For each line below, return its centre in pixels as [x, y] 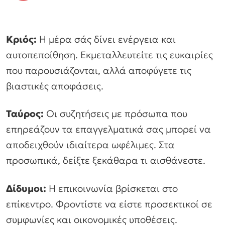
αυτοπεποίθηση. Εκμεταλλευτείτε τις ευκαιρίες [109, 54]
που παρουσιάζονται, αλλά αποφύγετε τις [99, 70]
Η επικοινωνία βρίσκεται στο [112, 189]
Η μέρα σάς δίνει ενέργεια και [106, 39]
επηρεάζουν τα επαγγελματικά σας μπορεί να [108, 129]
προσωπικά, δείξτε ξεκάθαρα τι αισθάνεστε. [106, 160]
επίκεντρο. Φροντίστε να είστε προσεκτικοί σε [109, 204]
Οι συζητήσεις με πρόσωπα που [116, 114]
